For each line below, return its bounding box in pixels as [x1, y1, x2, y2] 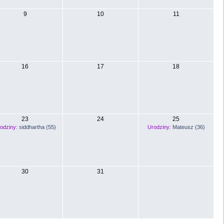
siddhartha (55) [19, 123, 56, 130]
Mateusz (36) [172, 123, 205, 130]
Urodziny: [147, 123, 171, 130]
